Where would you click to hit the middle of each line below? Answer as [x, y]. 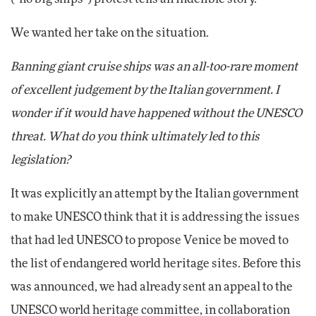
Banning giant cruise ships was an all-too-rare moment [154, 67]
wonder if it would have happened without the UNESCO [156, 113]
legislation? [41, 160]
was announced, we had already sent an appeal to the [152, 287]
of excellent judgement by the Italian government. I [145, 90]
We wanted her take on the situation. [110, 33]
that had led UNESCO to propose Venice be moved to [150, 240]
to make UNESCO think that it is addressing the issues [155, 217]
